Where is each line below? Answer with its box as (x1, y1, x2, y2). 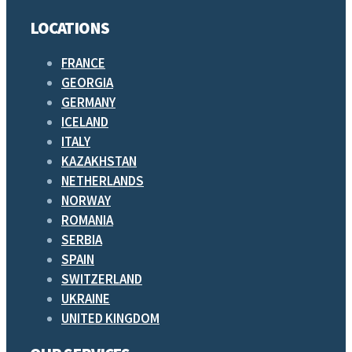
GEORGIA (61, 73, 113, 91)
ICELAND (61, 112, 108, 130)
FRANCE (61, 53, 105, 71)
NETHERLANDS (61, 171, 144, 189)
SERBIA (61, 230, 102, 248)
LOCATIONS (30, 16, 109, 38)
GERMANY (61, 93, 115, 111)
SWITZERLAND (61, 269, 142, 288)
